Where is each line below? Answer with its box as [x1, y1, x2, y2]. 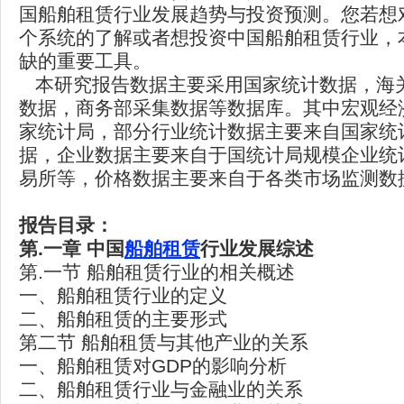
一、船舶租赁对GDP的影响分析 [19, 355, 287, 376]
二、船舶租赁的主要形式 [19, 308, 227, 329]
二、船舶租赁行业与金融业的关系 [19, 379, 303, 399]
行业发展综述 [200, 238, 314, 259]
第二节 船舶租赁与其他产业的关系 [19, 332, 308, 353]
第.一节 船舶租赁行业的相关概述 [19, 262, 295, 282]
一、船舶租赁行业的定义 [19, 285, 227, 306]
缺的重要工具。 [19, 50, 151, 71]
